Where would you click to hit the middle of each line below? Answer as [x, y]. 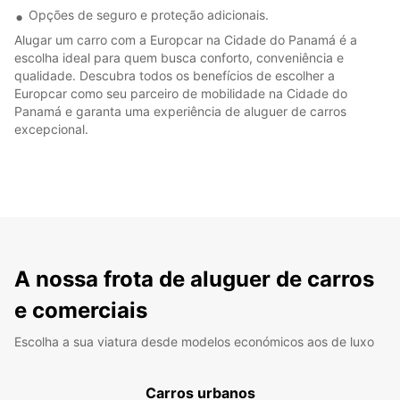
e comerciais [81, 310]
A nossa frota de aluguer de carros [194, 279]
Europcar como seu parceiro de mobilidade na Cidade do [181, 93]
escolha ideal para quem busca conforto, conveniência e [179, 57]
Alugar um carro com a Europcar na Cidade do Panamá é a [186, 39]
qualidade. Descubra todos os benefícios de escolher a [175, 75]
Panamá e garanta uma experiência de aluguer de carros [180, 111]
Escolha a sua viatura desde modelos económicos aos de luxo [194, 341]
